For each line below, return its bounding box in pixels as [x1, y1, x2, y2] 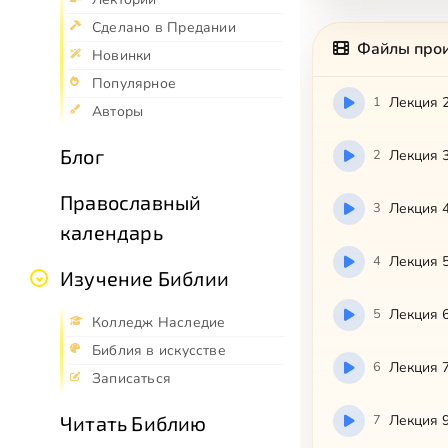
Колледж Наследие [92, 313, 226, 333]
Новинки [92, 46, 152, 66]
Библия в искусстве [92, 341, 226, 361]
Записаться [92, 369, 172, 389]
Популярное [92, 74, 177, 94]
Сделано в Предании [92, 18, 236, 38]
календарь [60, 220, 163, 245]
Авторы [92, 102, 144, 122]
